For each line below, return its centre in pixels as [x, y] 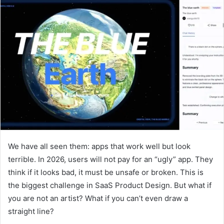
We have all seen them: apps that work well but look [99, 146]
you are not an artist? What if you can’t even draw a [98, 198]
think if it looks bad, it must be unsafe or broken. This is [106, 172]
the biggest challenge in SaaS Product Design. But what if [110, 185]
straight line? [31, 211]
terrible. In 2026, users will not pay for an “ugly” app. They [110, 159]
